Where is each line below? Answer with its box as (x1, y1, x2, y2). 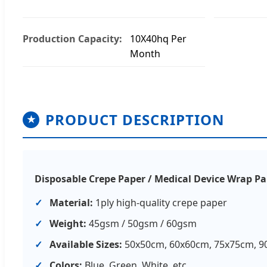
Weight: (49, 216, 86, 230)
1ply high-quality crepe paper (93, 195, 227, 209)
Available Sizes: (49, 237, 122, 251)
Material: (49, 195, 93, 209)
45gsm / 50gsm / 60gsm (86, 216, 197, 230)
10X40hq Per (130, 32, 187, 45)
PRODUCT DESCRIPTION (45, 109, 225, 129)
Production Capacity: (23, 32, 122, 45)
